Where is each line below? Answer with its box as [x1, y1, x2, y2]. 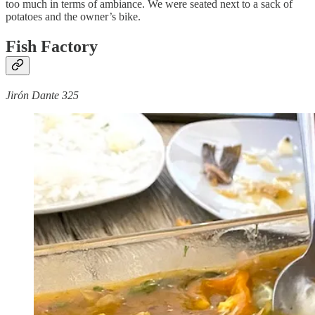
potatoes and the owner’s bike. [6, 11, 141, 23]
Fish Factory [6, 37, 98, 56]
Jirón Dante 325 [6, 89, 79, 102]
